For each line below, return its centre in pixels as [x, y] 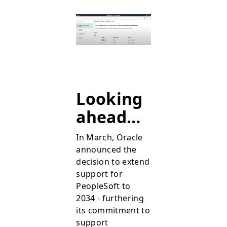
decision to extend [113, 162]
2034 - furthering [110, 198]
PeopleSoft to [103, 186]
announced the [106, 150]
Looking [109, 99]
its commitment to [113, 211]
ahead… [108, 117]
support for [99, 174]
